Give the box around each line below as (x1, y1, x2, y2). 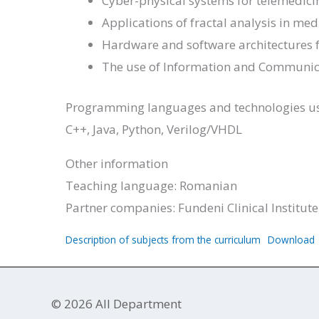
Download (268, 232, 315, 246)
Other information (66, 155, 168, 172)
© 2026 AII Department (51, 295, 182, 312)
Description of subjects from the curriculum (66, 232, 261, 246)
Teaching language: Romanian (66, 177, 237, 194)
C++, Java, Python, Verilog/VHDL (66, 120, 242, 137)
